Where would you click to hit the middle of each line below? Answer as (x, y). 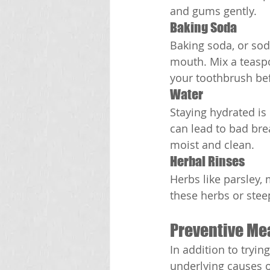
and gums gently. (213, 11)
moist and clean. (212, 145)
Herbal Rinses (207, 162)
